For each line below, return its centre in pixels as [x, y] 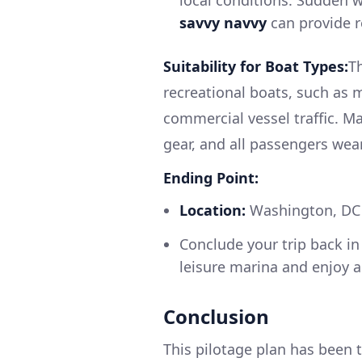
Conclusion [216, 317]
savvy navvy [223, 23]
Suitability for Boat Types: [256, 67]
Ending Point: [211, 178]
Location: [213, 210]
